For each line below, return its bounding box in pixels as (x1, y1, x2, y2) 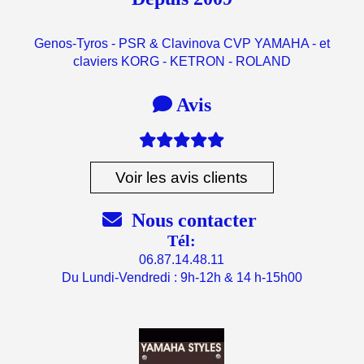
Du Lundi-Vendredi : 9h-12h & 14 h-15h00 (61, 271, 302, 285)
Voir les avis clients (115, 168, 249, 186)
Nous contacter (121, 210, 262, 232)
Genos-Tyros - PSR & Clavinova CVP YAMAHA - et (33, 37, 330, 51)
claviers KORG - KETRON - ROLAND (72, 54, 291, 69)
